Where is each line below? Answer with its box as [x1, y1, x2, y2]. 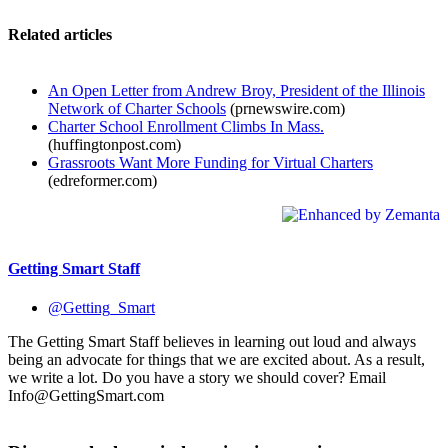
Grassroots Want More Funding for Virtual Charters [48, 153, 373, 171]
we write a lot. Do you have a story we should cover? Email [8, 369, 386, 387]
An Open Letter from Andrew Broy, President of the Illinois [48, 81, 425, 99]
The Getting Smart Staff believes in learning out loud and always [8, 333, 416, 351]
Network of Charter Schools [48, 99, 226, 117]
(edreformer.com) [48, 171, 157, 189]
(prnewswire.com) [226, 99, 345, 117]
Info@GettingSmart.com [8, 387, 164, 405]
